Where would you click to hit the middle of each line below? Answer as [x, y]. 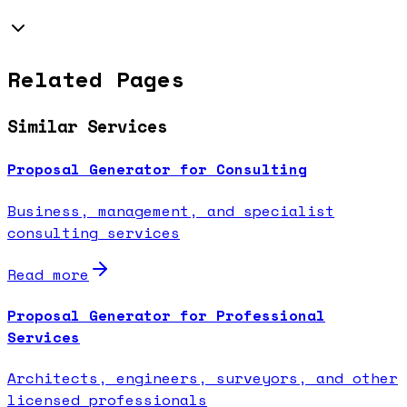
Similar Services [87, 127]
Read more [48, 274]
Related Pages [96, 79]
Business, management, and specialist [171, 210]
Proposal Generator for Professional [166, 315]
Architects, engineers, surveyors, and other [203, 378]
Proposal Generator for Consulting [157, 169]
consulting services [94, 232]
